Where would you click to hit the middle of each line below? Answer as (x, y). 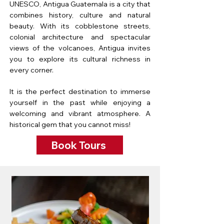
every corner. (31, 70)
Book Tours (79, 145)
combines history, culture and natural (80, 15)
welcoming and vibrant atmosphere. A (80, 113)
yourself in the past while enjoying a (80, 102)
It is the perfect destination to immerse (80, 91)
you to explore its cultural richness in (80, 59)
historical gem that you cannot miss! (70, 124)
